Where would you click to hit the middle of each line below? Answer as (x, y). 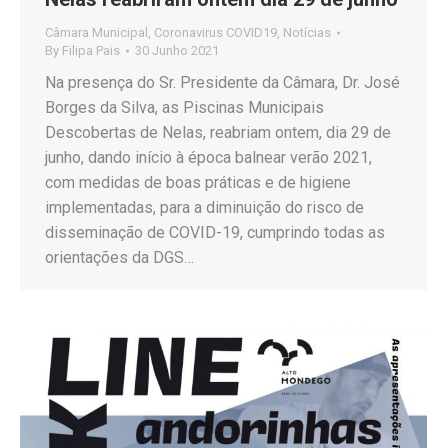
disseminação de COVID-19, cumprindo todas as (215, 232)
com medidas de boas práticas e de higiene (198, 182)
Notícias (307, 32)
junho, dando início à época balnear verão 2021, (208, 157)
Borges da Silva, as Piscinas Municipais (184, 107)
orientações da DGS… (119, 257)
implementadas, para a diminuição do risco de (204, 207)
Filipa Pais (91, 50)
